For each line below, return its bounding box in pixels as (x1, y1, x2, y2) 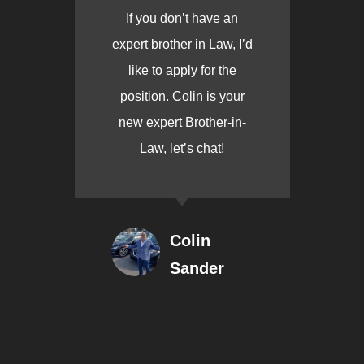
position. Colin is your (119, 89, 245, 104)
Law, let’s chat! (140, 141, 224, 156)
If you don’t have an (126, 11, 238, 26)
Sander (169, 259, 224, 278)
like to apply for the (128, 63, 236, 78)
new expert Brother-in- (118, 115, 246, 130)
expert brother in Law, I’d (111, 37, 253, 52)
